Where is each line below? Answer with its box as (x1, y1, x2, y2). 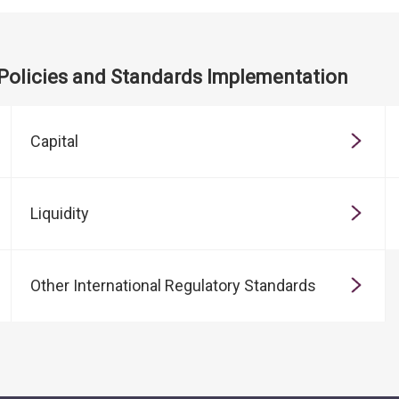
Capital (30, 132, 78, 151)
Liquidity (30, 204, 89, 224)
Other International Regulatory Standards (30, 276, 316, 296)
